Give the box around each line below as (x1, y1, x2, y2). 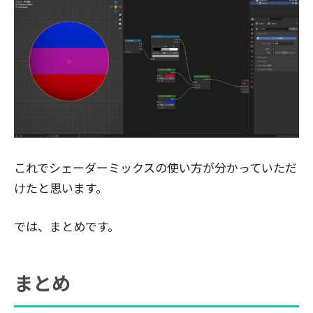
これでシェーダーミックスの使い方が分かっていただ (14, 159, 297, 177)
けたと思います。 (14, 179, 108, 197)
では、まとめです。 (14, 217, 119, 235)
